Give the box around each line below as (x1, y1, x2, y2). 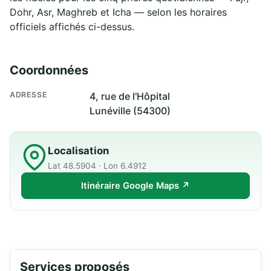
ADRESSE (10, 90, 48, 99)
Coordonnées (10, 62, 88, 77)
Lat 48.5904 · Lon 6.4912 (48, 160, 146, 171)
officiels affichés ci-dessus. (10, 20, 134, 33)
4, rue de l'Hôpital (90, 90, 170, 102)
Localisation (48, 144, 109, 157)
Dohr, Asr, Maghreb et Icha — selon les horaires (10, 5, 227, 18)
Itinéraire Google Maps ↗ (81, 180, 190, 191)
